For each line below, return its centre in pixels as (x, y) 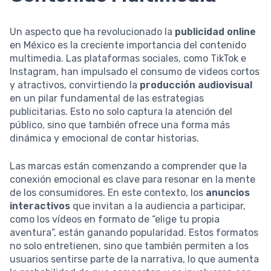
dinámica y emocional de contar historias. (104, 139)
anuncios (228, 193)
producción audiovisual (196, 85)
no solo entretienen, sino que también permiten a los (129, 246)
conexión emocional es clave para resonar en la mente (132, 180)
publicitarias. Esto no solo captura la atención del (121, 112)
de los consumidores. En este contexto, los (108, 193)
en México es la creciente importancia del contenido (128, 45)
